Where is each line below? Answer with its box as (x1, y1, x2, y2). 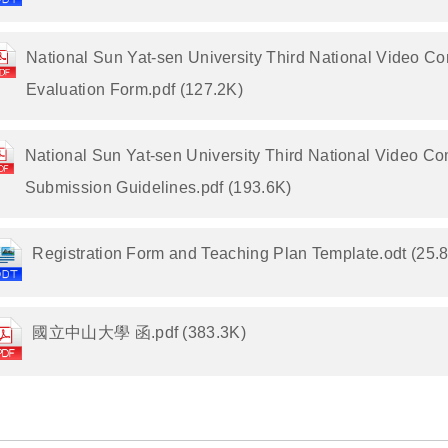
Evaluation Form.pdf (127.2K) (26, 81, 244, 98)
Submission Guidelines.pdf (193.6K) (24, 179, 292, 196)
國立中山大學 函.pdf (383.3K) (32, 324, 247, 341)
